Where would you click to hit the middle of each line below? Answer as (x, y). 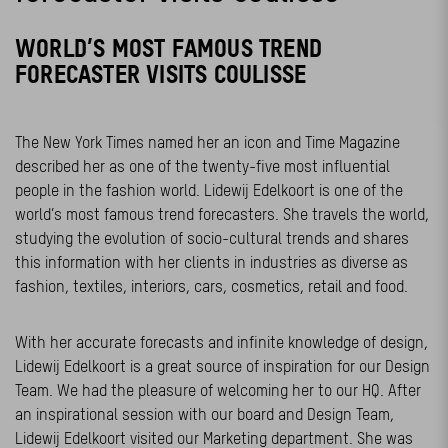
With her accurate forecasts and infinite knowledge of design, (221, 342)
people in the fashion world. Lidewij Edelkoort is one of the (209, 190)
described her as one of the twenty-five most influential (202, 166)
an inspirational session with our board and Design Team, (204, 414)
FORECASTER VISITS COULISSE (161, 74)
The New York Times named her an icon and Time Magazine (207, 142)
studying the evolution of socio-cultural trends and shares (212, 238)
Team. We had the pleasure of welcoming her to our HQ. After (218, 390)
